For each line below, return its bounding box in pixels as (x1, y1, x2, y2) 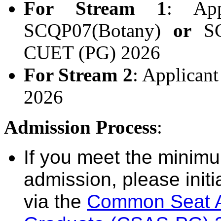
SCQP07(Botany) (24, 19, 173, 41)
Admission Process (4, 116, 157, 138)
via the (24, 190, 87, 212)
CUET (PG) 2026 (24, 41, 160, 63)
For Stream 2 (24, 64, 133, 85)
